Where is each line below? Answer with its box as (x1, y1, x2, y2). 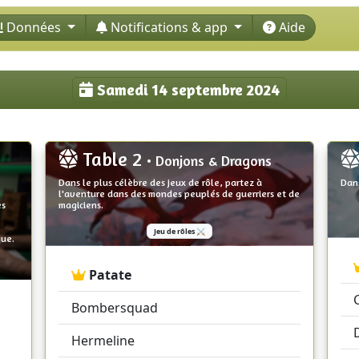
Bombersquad (71, 298, 158, 317)
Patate (89, 265, 131, 284)
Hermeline (71, 331, 135, 349)
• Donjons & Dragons (147, 151, 276, 169)
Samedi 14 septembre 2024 (93, 80, 280, 100)
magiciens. (58, 198, 106, 211)
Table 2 (78, 147, 147, 171)
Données (6, 18, 65, 36)
